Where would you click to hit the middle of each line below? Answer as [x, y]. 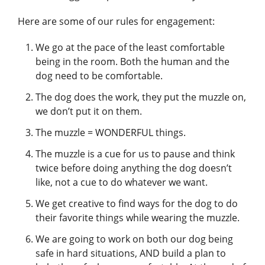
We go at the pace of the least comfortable [130, 47]
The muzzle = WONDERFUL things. [112, 132]
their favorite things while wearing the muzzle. [139, 218]
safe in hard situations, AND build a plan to [131, 253]
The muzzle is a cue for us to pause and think [135, 154]
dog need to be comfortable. [100, 76]
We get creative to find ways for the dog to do [137, 203]
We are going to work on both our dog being [134, 239]
